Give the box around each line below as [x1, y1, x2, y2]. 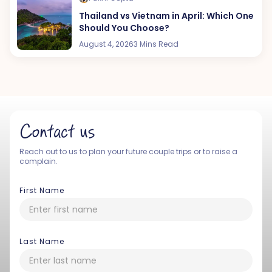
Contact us [19, 123, 95, 143]
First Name [19, 185, 64, 196]
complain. [19, 156, 58, 167]
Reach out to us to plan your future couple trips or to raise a [19, 146, 237, 157]
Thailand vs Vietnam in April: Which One [79, 10, 254, 22]
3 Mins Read [134, 39, 179, 50]
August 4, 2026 [79, 39, 134, 50]
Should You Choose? [79, 22, 170, 35]
